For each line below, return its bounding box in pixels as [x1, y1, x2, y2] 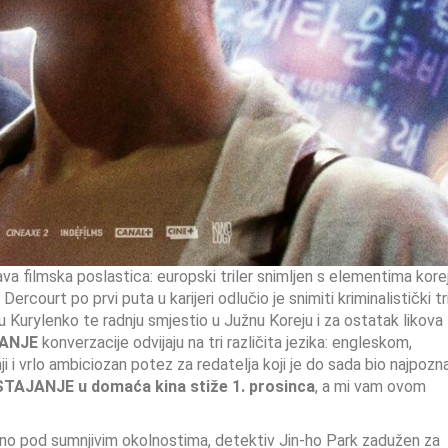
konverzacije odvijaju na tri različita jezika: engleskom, [38, 333, 412, 352]
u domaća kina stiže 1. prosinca [78, 377, 315, 396]
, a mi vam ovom [315, 377, 426, 396]
